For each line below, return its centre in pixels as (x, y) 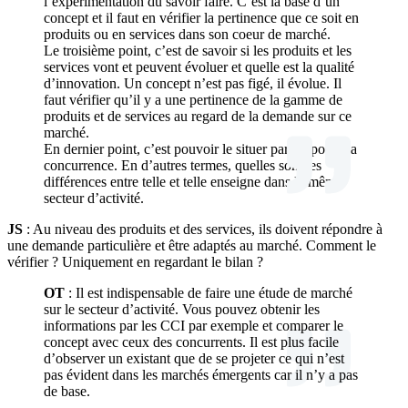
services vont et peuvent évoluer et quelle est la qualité (199, 66)
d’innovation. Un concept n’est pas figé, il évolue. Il (193, 83)
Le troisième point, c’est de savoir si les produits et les (198, 50)
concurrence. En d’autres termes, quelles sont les (183, 165)
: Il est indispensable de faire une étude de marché (210, 292)
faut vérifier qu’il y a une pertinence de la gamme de (193, 99)
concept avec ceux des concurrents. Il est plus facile (191, 342)
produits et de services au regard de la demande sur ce (198, 116)
